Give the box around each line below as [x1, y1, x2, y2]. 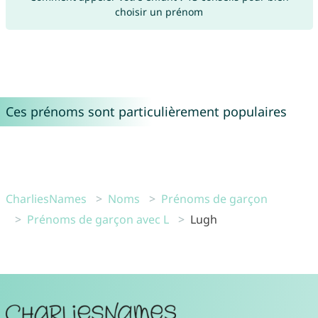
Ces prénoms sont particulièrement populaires [5, 102, 287, 120]
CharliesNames [5, 190, 87, 207]
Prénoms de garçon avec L [26, 211, 169, 227]
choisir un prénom [115, 4, 203, 18]
